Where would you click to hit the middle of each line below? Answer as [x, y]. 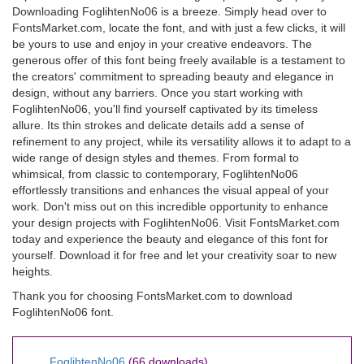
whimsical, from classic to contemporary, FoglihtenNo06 [155, 174]
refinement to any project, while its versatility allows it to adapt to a [182, 141]
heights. [32, 271]
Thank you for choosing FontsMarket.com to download [152, 296]
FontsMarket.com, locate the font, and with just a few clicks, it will [179, 28]
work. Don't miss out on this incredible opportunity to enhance [170, 206]
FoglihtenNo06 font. [63, 312]
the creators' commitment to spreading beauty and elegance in [173, 76]
